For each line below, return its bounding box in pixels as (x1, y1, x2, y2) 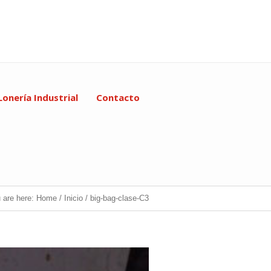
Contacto (96, 91, 140, 103)
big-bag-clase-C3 (90, 194, 149, 203)
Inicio (64, 194, 83, 203)
